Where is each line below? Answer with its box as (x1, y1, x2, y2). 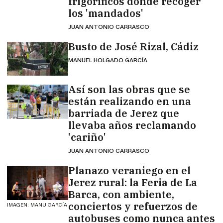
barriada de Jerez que (68, 107, 179, 120)
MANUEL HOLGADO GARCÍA (68, 56, 147, 64)
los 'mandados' (68, 6, 143, 20)
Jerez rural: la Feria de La (68, 176, 197, 189)
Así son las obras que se (68, 83, 190, 96)
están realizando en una (68, 95, 191, 108)
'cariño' (68, 130, 106, 144)
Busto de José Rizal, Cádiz (68, 39, 199, 53)
